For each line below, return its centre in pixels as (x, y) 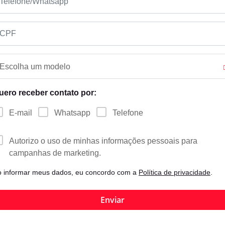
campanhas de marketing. (55, 153)
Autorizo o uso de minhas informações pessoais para (103, 141)
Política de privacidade (175, 173)
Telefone (128, 113)
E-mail (21, 113)
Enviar (113, 200)
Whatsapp (72, 113)
